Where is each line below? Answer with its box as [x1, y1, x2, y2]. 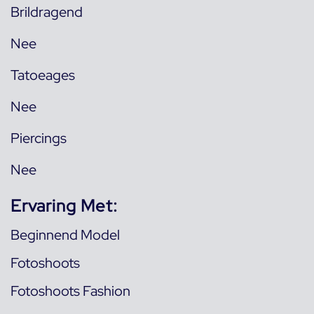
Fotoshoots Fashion [11, 282, 130, 300]
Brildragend [11, 3, 83, 21]
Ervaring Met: [11, 195, 118, 217]
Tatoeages [11, 66, 75, 84]
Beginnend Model [11, 226, 120, 244]
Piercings [11, 129, 67, 147]
